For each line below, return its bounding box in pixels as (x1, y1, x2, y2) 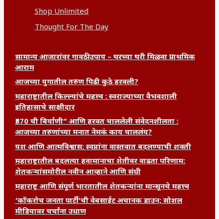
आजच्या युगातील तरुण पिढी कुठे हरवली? (15, 78, 138, 88)
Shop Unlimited (34, 7, 88, 17)
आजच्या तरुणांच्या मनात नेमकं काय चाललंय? (15, 128, 152, 138)
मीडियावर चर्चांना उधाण (15, 207, 86, 217)
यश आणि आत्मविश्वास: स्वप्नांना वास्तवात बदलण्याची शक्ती (15, 142, 191, 152)
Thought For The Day (34, 23, 109, 33)
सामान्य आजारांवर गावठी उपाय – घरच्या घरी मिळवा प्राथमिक (15, 52, 195, 62)
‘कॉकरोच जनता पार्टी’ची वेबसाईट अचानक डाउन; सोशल (15, 197, 182, 206)
